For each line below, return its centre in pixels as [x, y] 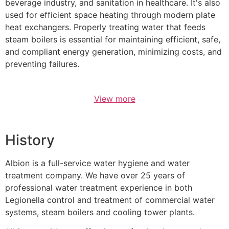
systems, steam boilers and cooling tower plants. [100, 212]
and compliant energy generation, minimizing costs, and [113, 52]
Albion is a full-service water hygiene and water [97, 163]
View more [114, 99]
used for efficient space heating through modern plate [110, 15]
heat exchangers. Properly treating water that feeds [105, 27]
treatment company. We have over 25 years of [95, 175]
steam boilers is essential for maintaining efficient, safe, [113, 40]
